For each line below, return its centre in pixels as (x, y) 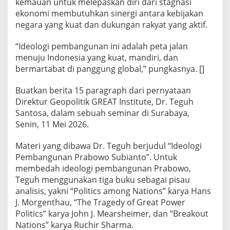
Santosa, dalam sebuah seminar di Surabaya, (102, 113)
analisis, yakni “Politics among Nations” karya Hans (113, 191)
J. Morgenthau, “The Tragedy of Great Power (100, 202)
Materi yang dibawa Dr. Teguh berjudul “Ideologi (109, 146)
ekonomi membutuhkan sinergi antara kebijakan (109, 13)
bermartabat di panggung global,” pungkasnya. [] (110, 69)
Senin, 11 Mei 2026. (52, 124)
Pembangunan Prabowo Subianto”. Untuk (96, 157)
